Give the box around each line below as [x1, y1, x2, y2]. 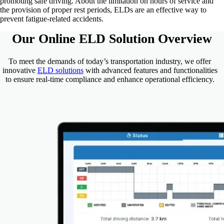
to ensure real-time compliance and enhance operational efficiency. [5, 75, 214, 84]
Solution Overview [105, 31, 212, 46]
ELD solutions [37, 66, 83, 75]
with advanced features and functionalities [83, 66, 217, 75]
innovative [2, 66, 37, 75]
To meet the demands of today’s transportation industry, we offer [8, 57, 211, 66]
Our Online [12, 31, 79, 46]
